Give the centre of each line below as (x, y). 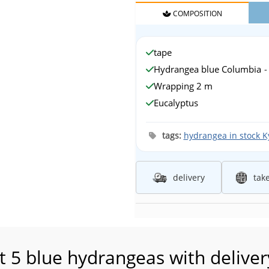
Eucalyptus (176, 103)
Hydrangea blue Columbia (209, 69)
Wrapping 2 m (183, 86)
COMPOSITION (196, 14)
